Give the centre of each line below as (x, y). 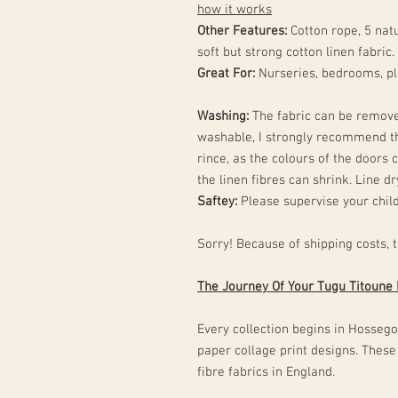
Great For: (228, 74)
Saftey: (217, 202)
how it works (235, 10)
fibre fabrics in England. (266, 372)
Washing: (225, 116)
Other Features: (242, 31)
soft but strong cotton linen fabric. (296, 52)
